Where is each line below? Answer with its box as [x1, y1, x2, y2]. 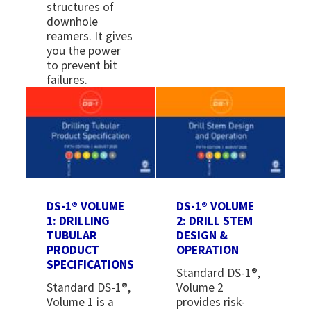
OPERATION [176, 242, 239, 258]
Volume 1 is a [47, 294, 115, 310]
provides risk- [176, 294, 245, 310]
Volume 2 [176, 279, 224, 295]
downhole [47, 14, 99, 30]
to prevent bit [47, 58, 118, 74]
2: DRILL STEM [176, 212, 253, 228]
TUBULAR [47, 227, 98, 243]
